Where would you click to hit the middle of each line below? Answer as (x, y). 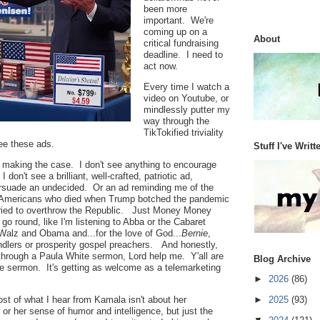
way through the (176, 121)
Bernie (195, 233)
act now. (161, 66)
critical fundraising (181, 43)
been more (165, 9)
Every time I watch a (186, 86)
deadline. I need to (183, 54)
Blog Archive (282, 259)
